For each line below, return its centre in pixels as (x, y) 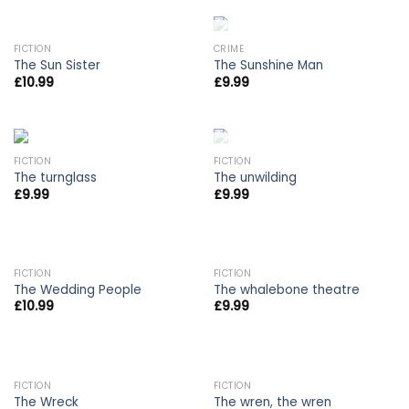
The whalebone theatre (286, 290)
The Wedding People (77, 290)
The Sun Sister (57, 66)
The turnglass (55, 178)
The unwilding (255, 178)
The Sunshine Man (268, 66)
